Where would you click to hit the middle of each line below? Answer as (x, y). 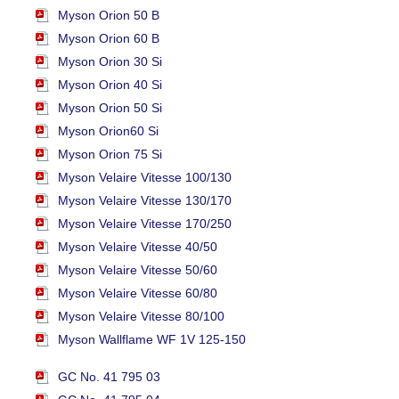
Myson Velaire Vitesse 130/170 (145, 200)
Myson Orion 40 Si (110, 84)
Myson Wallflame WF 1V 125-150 (152, 339)
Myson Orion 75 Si (110, 154)
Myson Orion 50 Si (110, 107)
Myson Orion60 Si (108, 130)
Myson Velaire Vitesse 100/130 (145, 177)
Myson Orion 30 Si (110, 61)
